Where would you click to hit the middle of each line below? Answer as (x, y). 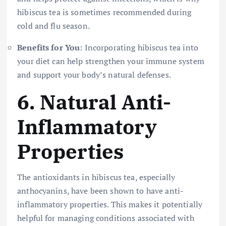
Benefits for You (49, 48)
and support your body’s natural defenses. (94, 75)
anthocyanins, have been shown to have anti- (101, 190)
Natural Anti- (105, 102)
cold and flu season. (53, 26)
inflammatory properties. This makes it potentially (110, 204)
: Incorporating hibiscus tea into (139, 48)
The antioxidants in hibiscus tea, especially (96, 177)
